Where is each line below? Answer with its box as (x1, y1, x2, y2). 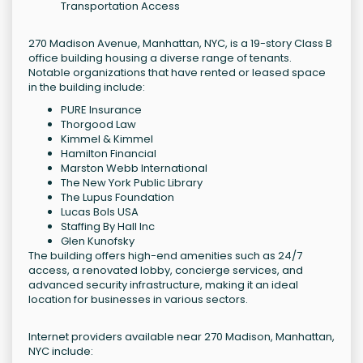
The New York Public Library (61, 175, 203, 191)
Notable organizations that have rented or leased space (28, 65, 326, 81)
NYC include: (28, 344, 93, 360)
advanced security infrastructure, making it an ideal (28, 277, 298, 293)
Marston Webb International (61, 160, 207, 177)
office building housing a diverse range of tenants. (28, 50, 292, 66)
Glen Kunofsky (61, 233, 135, 250)
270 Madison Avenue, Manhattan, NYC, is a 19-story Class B (28, 36, 332, 52)
